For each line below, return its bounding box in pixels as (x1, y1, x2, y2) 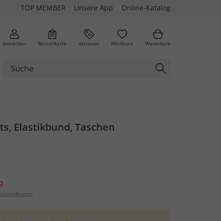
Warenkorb (145, 39, 171, 47)
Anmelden (2, 39, 26, 47)
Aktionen (78, 39, 99, 47)
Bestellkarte (38, 39, 67, 47)
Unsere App (74, 3, 113, 12)
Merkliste (111, 39, 133, 47)
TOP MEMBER (21, 3, 66, 12)
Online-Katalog (121, 3, 171, 12)
